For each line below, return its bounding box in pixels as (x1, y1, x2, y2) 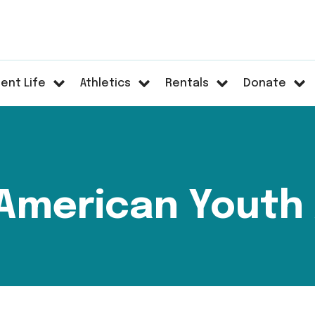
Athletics (80, 77, 131, 89)
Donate (243, 77, 287, 89)
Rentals (165, 77, 210, 89)
